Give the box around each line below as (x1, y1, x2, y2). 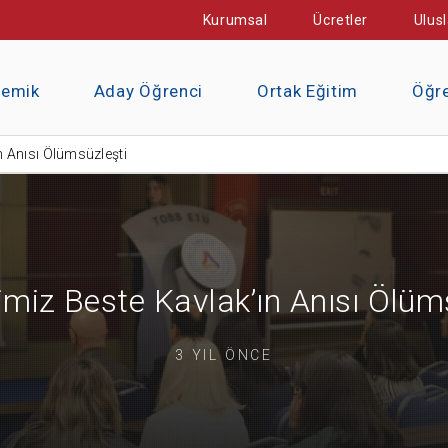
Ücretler (313, 12, 368, 28)
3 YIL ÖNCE (175, 346, 273, 363)
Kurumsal (202, 12, 268, 28)
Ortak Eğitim (256, 81, 359, 101)
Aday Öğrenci (93, 81, 203, 101)
